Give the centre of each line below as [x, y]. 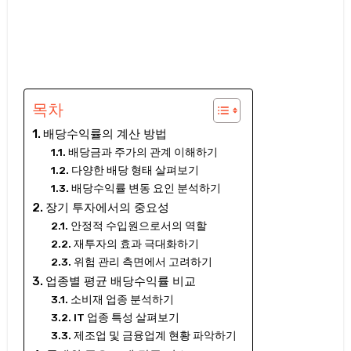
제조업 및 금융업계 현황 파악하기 [155, 336]
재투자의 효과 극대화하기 [136, 244]
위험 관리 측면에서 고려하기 [143, 262]
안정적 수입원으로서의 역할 [138, 226]
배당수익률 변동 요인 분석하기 [146, 188]
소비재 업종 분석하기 [122, 300]
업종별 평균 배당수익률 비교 [120, 282]
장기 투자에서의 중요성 [107, 208]
